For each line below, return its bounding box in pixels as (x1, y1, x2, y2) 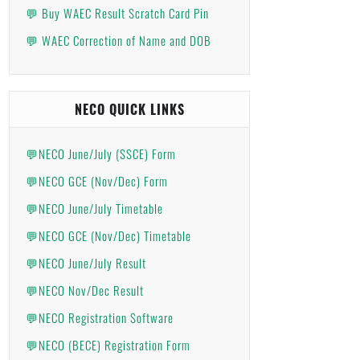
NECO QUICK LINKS (74, 100, 185, 119)
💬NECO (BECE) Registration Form (26, 336, 190, 354)
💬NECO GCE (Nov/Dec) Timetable (26, 227, 191, 244)
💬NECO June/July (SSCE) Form (26, 145, 176, 162)
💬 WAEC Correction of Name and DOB (26, 31, 211, 49)
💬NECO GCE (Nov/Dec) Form (26, 172, 168, 190)
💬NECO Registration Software (26, 309, 174, 326)
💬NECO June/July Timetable (26, 199, 163, 217)
